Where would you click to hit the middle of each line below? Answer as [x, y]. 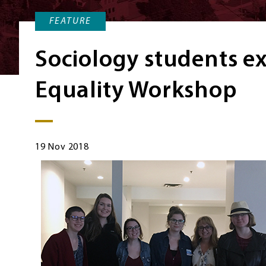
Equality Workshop [136, 92]
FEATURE [70, 22]
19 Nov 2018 [62, 148]
